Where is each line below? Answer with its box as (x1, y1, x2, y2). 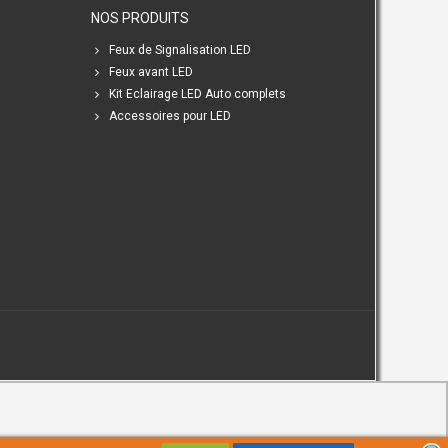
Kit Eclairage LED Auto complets (108, 87, 286, 101)
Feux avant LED (108, 65, 193, 79)
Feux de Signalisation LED (108, 43, 251, 57)
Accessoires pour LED (108, 109, 231, 123)
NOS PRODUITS (90, 10, 189, 26)
